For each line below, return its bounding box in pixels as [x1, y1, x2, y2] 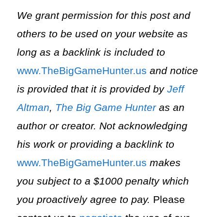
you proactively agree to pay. [17, 193, 153, 205]
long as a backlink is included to [17, 46, 165, 58]
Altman [17, 101, 49, 113]
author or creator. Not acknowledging [17, 120, 187, 132]
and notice [147, 64, 198, 77]
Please [153, 193, 185, 205]
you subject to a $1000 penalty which [17, 175, 189, 187]
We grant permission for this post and [17, 9, 190, 21]
